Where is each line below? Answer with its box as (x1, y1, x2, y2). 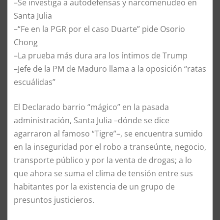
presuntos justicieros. (14, 194, 94, 205)
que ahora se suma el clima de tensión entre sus (14, 167, 193, 179)
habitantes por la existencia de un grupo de (14, 181, 175, 192)
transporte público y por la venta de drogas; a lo (14, 154, 192, 165)
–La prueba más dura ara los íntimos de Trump (14, 50, 188, 61)
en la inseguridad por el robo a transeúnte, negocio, (14, 141, 206, 152)
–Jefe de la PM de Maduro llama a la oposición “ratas (14, 63, 206, 74)
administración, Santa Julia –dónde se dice (14, 114, 169, 126)
